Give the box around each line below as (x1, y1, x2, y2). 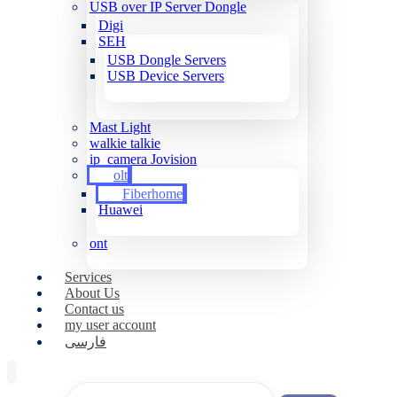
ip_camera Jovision (90, 152, 197, 167)
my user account (65, 317, 156, 332)
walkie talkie (90, 136, 160, 151)
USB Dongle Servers (107, 52, 226, 67)
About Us (65, 285, 120, 300)
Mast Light (90, 120, 151, 135)
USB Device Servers (107, 68, 224, 83)
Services (65, 269, 112, 284)
